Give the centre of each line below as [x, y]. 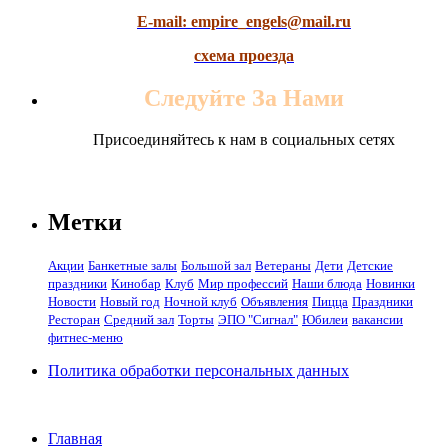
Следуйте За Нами [244, 97]
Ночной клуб [200, 302]
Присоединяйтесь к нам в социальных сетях [244, 140]
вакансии [377, 320]
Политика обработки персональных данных [198, 371]
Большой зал [216, 266]
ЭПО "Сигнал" [258, 320]
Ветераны [283, 266]
